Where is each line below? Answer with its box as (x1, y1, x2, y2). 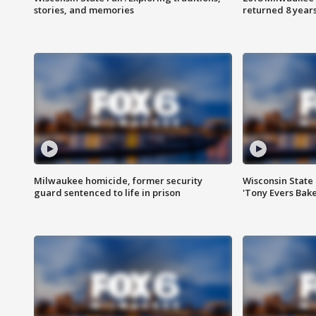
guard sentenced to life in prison (34, 186, 181, 200)
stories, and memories (34, 4, 134, 17)
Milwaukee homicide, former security (34, 174, 202, 188)
